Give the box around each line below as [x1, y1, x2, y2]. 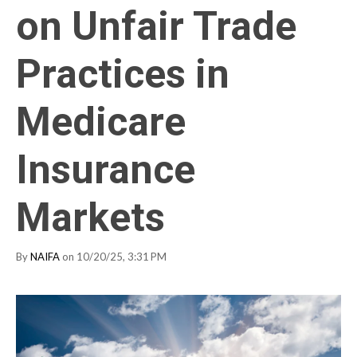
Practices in [16, 50, 229, 97]
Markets [16, 194, 165, 241]
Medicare [16, 98, 186, 145]
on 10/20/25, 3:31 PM [60, 249, 167, 263]
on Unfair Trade [16, 2, 296, 49]
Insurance [16, 146, 195, 193]
